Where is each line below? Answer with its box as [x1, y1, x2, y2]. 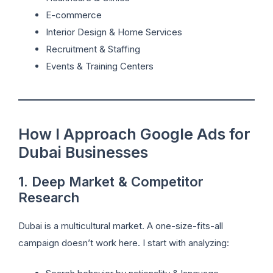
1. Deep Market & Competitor [18, 173, 204, 190]
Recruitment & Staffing [46, 43, 140, 55]
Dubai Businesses [18, 143, 148, 161]
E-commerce [46, 9, 102, 21]
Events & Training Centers [46, 60, 154, 72]
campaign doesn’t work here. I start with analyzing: [18, 236, 229, 249]
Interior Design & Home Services [46, 26, 182, 38]
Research [18, 189, 79, 205]
